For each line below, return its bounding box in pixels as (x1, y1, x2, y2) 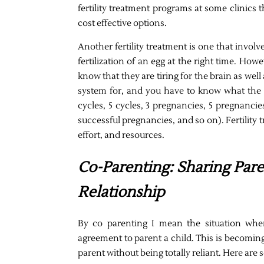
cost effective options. (78, 17, 167, 29)
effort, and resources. (78, 129, 164, 141)
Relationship (78, 182, 165, 202)
